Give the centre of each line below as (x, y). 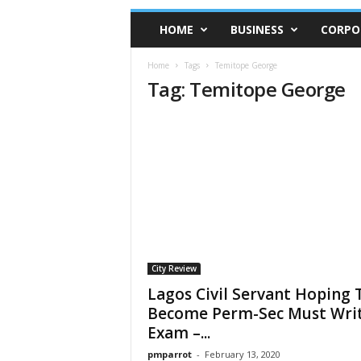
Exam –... (178, 333)
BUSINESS (257, 29)
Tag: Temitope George (246, 89)
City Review (174, 268)
